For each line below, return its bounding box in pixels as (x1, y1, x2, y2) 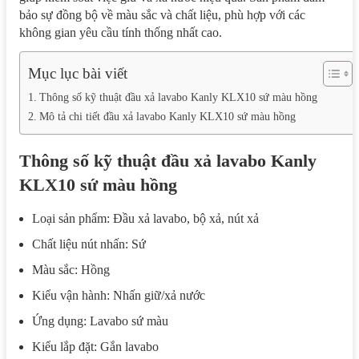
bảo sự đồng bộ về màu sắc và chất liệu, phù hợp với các (19, 7, 305, 22)
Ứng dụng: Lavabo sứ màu (32, 313, 168, 328)
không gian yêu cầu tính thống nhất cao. (19, 25, 222, 39)
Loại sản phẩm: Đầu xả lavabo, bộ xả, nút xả (32, 211, 259, 225)
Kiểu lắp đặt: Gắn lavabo (32, 339, 159, 353)
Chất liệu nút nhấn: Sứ (32, 236, 146, 251)
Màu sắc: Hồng (32, 262, 110, 276)
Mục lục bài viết (28, 65, 127, 83)
